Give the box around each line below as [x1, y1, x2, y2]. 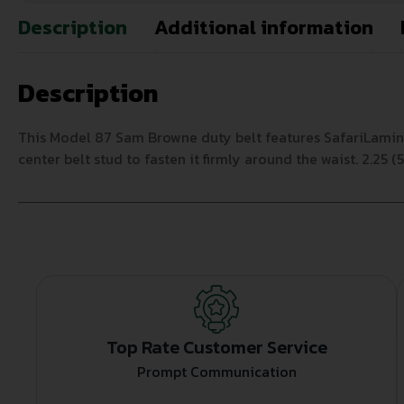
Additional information [154, 13, 373, 43]
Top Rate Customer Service [106, 334, 327, 362]
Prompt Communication [136, 361, 297, 383]
